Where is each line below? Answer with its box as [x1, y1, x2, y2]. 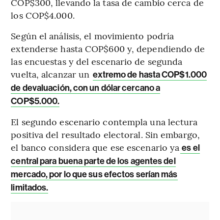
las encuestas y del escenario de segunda [11, 55, 183, 67]
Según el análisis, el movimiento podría [11, 29, 174, 42]
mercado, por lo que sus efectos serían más [11, 168, 178, 180]
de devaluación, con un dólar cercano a [11, 82, 161, 93]
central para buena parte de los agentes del [11, 155, 176, 166]
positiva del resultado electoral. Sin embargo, [11, 128, 200, 140]
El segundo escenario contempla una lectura [11, 115, 198, 128]
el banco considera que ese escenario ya [11, 140, 180, 153]
